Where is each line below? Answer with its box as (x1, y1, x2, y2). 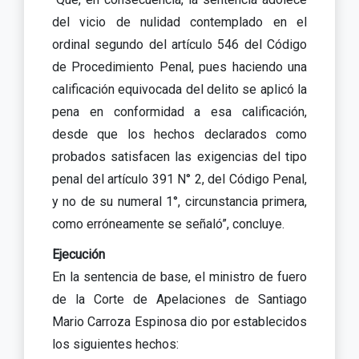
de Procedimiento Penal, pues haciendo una (52, 58, 307, 75)
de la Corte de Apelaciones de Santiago (52, 291, 307, 307)
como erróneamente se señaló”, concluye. (52, 216, 284, 232)
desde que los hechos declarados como (52, 126, 307, 142)
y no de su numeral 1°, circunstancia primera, (52, 193, 307, 209)
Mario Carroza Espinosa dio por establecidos (52, 313, 307, 329)
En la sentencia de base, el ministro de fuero (52, 268, 307, 284)
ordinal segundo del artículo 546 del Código (52, 36, 307, 52)
